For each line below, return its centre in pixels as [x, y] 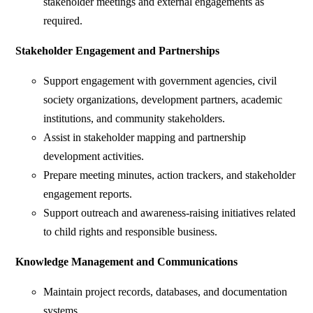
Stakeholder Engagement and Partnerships [118, 51]
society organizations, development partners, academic [163, 100]
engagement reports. [88, 194]
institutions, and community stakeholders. [134, 119]
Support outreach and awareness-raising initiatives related [170, 213]
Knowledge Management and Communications [127, 262]
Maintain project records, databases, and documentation [166, 292]
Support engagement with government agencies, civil [160, 81]
